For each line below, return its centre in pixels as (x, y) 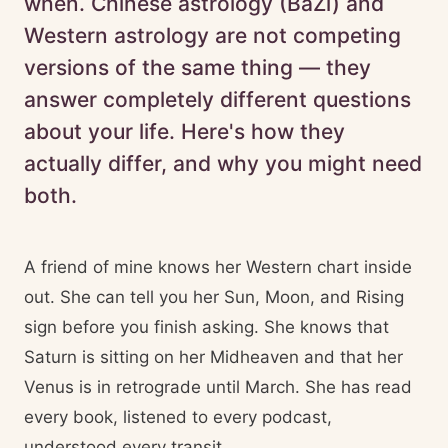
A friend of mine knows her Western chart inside (218, 267)
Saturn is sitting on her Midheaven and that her (213, 357)
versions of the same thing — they (197, 67)
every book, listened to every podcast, (178, 417)
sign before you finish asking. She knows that (206, 327)
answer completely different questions (217, 99)
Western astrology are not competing (212, 35)
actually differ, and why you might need (223, 163)
